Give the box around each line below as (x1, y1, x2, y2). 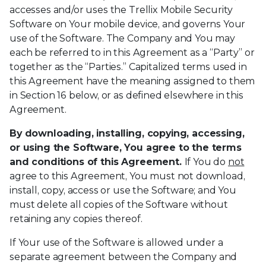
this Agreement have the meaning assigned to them (9, 75, 255, 87)
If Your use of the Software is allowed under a (9, 237, 223, 248)
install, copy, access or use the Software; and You (9, 185, 236, 196)
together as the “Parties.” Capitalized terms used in (9, 61, 247, 72)
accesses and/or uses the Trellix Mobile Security (9, 4, 233, 15)
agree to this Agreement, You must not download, (9, 170, 245, 182)
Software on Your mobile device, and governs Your (9, 18, 246, 30)
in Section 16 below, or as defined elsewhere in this (9, 90, 243, 101)
